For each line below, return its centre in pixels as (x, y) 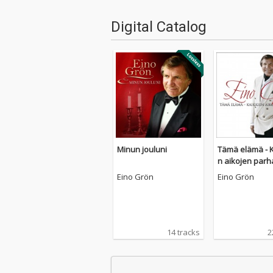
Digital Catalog (159, 27)
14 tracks (183, 232)
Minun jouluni (142, 149)
